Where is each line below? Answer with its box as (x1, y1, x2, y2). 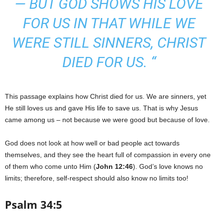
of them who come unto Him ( (5, 163, 96, 170)
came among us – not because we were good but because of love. (5, 116, 210, 124)
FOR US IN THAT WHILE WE (22, 15, 196, 32)
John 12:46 (96, 163, 133, 170)
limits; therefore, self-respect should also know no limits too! (5, 174, 188, 182)
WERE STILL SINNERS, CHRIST (12, 34, 206, 51)
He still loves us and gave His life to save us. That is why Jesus (5, 104, 198, 112)
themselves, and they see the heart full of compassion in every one (5, 151, 211, 159)
